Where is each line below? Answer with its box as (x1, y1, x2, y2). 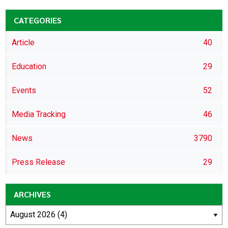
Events (12, 85, 36, 95)
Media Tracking (12, 109, 66, 119)
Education (12, 61, 46, 71)
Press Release (12, 157, 65, 167)
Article (12, 37, 35, 47)
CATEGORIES (14, 14, 62, 25)
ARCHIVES (14, 188, 51, 199)
